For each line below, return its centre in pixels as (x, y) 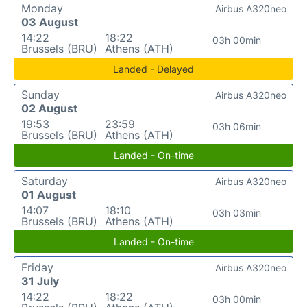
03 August (50, 22)
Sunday (40, 94)
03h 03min (237, 212)
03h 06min (237, 126)
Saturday (45, 181)
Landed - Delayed (153, 69)
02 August (49, 108)
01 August (49, 194)
